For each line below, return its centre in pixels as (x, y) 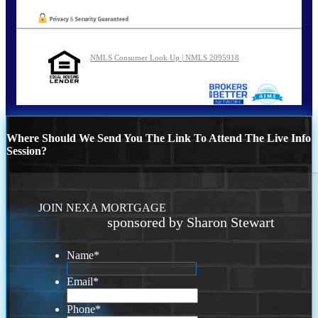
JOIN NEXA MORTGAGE (103, 207)
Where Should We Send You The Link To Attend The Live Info (159, 138)
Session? (27, 150)
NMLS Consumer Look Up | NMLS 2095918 (165, 57)
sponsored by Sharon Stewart (191, 222)
